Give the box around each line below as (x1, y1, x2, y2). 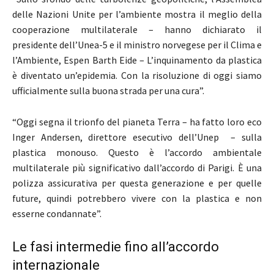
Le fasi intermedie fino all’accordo (12, 239, 219, 255)
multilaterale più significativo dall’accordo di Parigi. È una (12, 161, 262, 174)
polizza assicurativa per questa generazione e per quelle (12, 177, 262, 190)
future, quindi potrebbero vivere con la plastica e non (12, 192, 262, 205)
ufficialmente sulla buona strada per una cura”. (12, 84, 204, 97)
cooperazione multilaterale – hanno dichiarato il (12, 23, 262, 36)
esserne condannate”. (12, 207, 102, 220)
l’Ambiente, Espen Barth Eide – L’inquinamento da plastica (12, 54, 262, 67)
